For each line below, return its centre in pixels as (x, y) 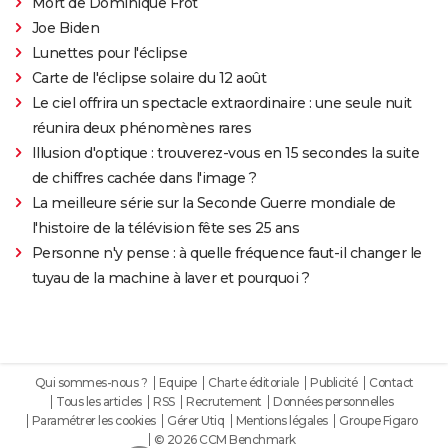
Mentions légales (281, 420)
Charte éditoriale (253, 382)
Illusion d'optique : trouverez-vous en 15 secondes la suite (225, 152)
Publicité (334, 382)
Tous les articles (99, 401)
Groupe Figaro (378, 420)
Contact (391, 382)
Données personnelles (333, 401)
